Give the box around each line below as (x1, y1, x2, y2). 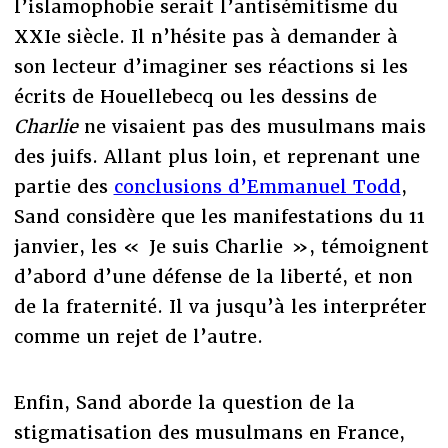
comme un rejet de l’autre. (13, 324, 263, 348)
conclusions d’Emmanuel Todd (113, 174, 401, 198)
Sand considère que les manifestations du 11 (13, 204, 425, 228)
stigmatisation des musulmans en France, (13, 420, 405, 444)
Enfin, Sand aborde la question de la (13, 390, 355, 414)
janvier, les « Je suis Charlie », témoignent (13, 234, 429, 258)
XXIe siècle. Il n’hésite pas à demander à (13, 24, 398, 48)
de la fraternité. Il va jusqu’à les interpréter (13, 294, 427, 318)
